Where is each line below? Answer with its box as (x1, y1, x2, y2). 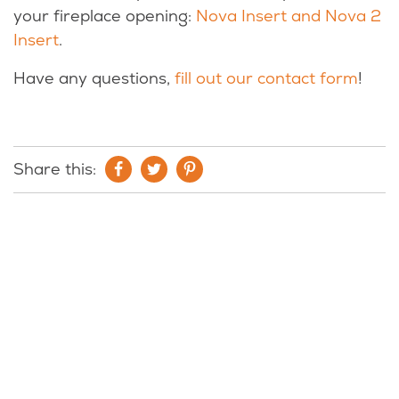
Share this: (13, 159, 96, 180)
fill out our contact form (175, 68, 358, 89)
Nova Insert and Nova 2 (196, 5, 381, 27)
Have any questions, (13, 68, 175, 89)
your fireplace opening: (13, 5, 196, 27)
